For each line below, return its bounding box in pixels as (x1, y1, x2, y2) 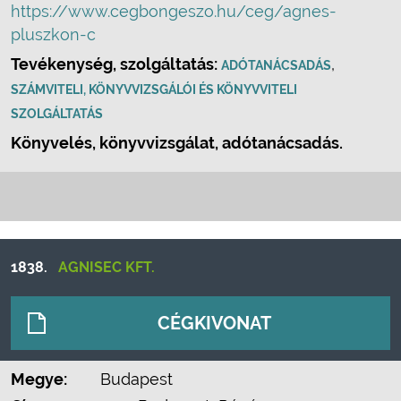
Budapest (100, 370, 173, 388)
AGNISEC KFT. (58, 259, 155, 276)
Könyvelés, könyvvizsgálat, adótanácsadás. (11, 133, 343, 152)
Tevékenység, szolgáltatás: (11, 55, 221, 73)
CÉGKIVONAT (158, 312, 271, 334)
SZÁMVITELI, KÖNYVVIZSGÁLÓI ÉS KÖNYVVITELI (11, 82, 297, 97)
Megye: (11, 370, 67, 388)
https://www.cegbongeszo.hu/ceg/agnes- (11, 2, 337, 21)
